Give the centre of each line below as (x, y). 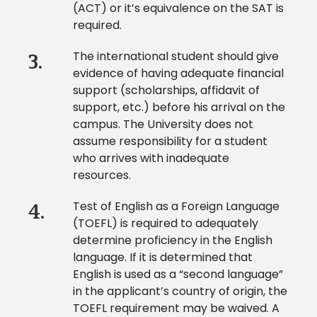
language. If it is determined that (162, 258)
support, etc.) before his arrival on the (179, 108)
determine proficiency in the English (172, 241)
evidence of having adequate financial (178, 74)
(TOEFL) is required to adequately (165, 224)
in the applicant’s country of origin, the (180, 292)
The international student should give (175, 57)
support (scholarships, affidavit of (166, 91)
